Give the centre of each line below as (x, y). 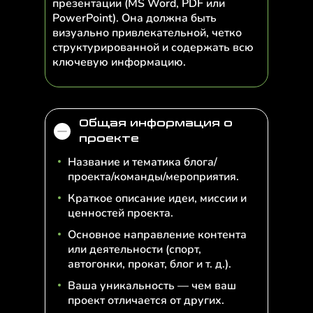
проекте (109, 139)
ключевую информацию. (119, 62)
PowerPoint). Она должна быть (134, 18)
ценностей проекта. (121, 213)
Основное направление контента (157, 235)
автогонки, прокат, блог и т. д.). (150, 264)
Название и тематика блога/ (143, 162)
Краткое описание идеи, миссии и (157, 198)
